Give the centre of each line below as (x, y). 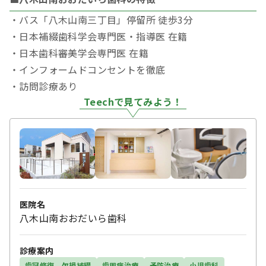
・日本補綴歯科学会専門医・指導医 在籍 (99, 37)
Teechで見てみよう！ (133, 102)
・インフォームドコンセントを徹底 (88, 70)
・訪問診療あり (44, 86)
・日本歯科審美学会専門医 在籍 (79, 53)
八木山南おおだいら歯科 (73, 218)
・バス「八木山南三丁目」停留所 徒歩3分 (101, 20)
